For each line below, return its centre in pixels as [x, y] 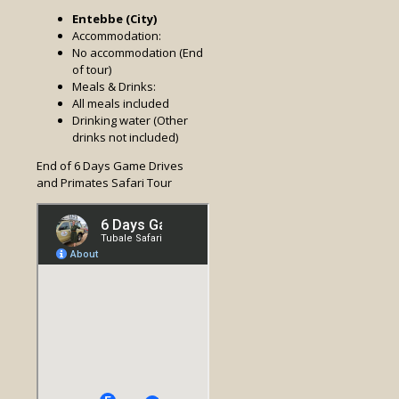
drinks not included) [125, 138]
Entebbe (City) [114, 19]
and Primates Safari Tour [104, 183]
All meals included [121, 104]
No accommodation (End [138, 53]
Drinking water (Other [130, 121]
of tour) [92, 70]
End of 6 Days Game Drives [110, 166]
